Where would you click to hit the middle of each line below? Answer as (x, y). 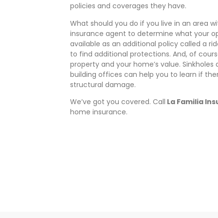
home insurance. (99, 112)
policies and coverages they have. (128, 6)
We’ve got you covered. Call (118, 101)
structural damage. (103, 84)
